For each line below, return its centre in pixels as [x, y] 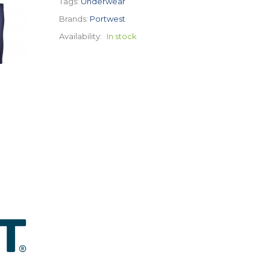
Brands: [74, 19]
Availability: [80, 36]
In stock [122, 36]
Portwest [108, 19]
